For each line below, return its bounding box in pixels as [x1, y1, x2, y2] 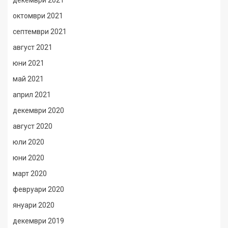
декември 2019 [13, 217, 64, 225]
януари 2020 [13, 201, 54, 209]
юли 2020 [13, 138, 44, 146]
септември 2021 [13, 27, 67, 36]
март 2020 [13, 169, 47, 178]
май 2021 [13, 75, 44, 83]
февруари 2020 [13, 185, 64, 193]
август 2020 [13, 122, 52, 130]
